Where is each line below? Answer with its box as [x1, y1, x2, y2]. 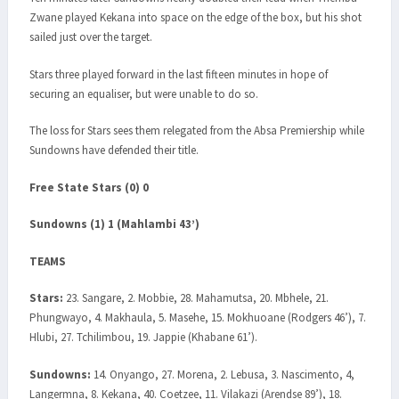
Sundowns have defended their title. [29, 142, 199, 159]
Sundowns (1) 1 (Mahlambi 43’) [29, 216, 199, 232]
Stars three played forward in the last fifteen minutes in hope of [29, 66, 328, 82]
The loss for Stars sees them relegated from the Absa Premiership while [29, 123, 364, 139]
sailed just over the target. [29, 29, 152, 45]
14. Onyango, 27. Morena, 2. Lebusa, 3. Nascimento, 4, [91, 366, 354, 382]
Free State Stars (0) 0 [29, 179, 149, 195]
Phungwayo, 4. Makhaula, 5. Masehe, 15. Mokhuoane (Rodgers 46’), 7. [29, 310, 366, 326]
